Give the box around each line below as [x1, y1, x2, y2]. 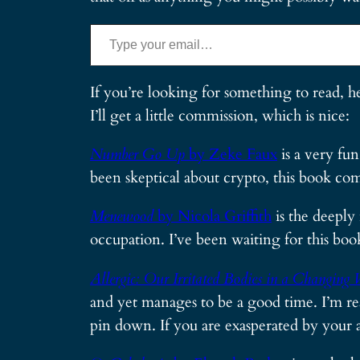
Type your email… [89, 12, 141, 34]
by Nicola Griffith [157, 206, 272, 227]
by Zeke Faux [189, 144, 277, 166]
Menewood [90, 206, 157, 227]
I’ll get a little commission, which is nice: [90, 104, 350, 126]
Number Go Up [90, 144, 189, 166]
